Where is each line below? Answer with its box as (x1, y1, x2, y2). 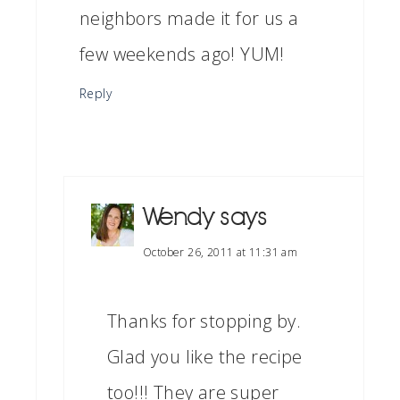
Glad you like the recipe (107, 345, 303, 369)
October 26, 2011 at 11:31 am (143, 245, 298, 260)
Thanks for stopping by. (107, 309, 302, 333)
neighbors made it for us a (79, 6, 299, 30)
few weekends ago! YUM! (79, 42, 285, 66)
